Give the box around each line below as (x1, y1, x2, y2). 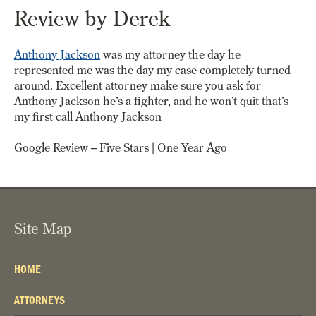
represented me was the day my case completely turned (14, 61, 291, 77)
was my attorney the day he (100, 46, 241, 61)
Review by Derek (14, 5, 171, 32)
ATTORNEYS (14, 293, 65, 308)
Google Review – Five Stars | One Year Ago (14, 140, 227, 155)
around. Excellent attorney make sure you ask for (14, 77, 261, 92)
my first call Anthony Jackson (14, 108, 162, 123)
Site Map (14, 219, 71, 238)
